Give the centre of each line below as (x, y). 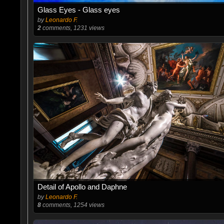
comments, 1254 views (72, 205)
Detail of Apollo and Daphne (82, 187)
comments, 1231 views (72, 28)
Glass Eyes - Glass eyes (78, 10)
